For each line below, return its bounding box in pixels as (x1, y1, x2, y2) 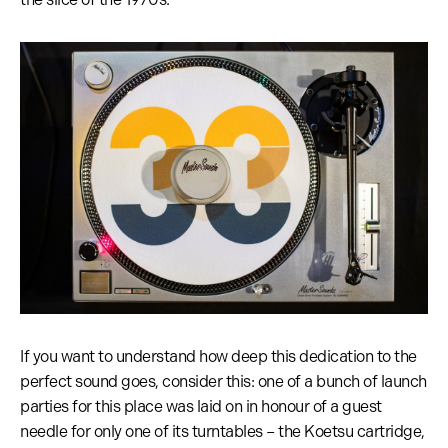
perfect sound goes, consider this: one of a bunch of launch (20, 372, 427, 392)
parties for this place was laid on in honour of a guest (20, 397, 382, 417)
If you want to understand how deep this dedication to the (20, 347, 417, 367)
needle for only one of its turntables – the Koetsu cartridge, (20, 422, 425, 442)
